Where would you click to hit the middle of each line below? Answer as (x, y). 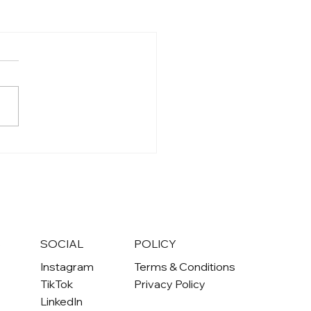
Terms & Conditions (184, 266)
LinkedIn (62, 301)
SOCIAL (62, 243)
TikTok (57, 284)
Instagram (67, 266)
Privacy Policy (169, 284)
